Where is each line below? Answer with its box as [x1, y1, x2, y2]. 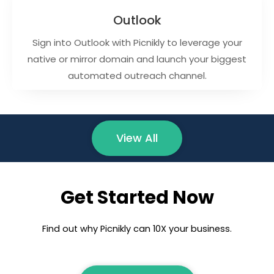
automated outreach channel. [67, 69, 207, 83]
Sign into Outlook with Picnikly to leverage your [32, 36, 242, 50]
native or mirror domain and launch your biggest [28, 53, 246, 66]
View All [116, 130, 158, 146]
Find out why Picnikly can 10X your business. [42, 223, 232, 235]
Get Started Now [60, 185, 214, 211]
